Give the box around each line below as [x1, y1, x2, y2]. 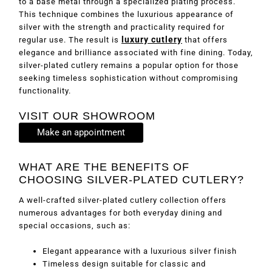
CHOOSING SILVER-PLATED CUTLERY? [19, 173, 244, 186]
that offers [182, 35, 228, 44]
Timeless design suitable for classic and [42, 259, 206, 269]
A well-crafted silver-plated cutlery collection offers [19, 195, 226, 205]
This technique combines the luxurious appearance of [19, 9, 234, 19]
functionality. [19, 86, 71, 95]
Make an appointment [37, 126, 125, 138]
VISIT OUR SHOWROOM [19, 109, 155, 122]
